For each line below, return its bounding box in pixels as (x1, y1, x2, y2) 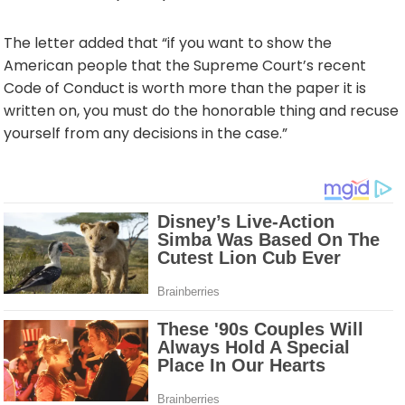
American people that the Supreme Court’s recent (4, 55, 366, 76)
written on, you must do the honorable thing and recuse (4, 100, 399, 121)
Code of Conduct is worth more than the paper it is (4, 78, 366, 99)
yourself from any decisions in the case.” (4, 123, 287, 144)
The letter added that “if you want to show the (4, 33, 332, 53)
